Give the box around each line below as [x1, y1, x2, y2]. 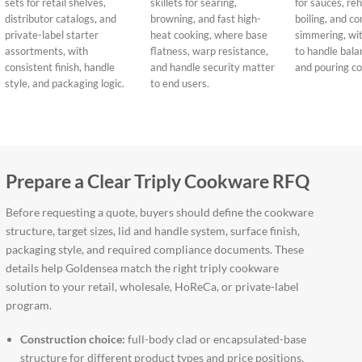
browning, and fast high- [149, 12, 261, 26]
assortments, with [5, 44, 89, 58]
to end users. [149, 77, 209, 90]
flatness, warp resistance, [149, 44, 268, 58]
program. [5, 297, 52, 312]
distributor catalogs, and [5, 12, 117, 26]
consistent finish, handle [5, 61, 116, 74]
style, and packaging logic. [5, 77, 125, 90]
